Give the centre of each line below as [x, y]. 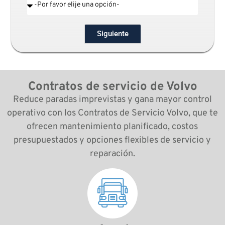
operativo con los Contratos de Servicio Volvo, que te [112, 114]
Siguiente [113, 33]
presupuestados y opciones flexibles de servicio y [113, 141]
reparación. [112, 154]
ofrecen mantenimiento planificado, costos [113, 127]
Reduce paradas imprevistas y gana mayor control [112, 100]
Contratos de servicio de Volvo [113, 87]
